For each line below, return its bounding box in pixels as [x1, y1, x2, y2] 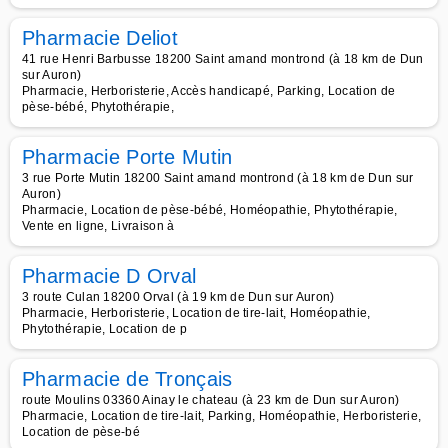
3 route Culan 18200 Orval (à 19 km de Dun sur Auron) [22, 290, 335, 304]
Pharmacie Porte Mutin [22, 146, 233, 168]
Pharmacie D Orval [22, 265, 197, 287]
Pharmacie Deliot [22, 27, 179, 49]
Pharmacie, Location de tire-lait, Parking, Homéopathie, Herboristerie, [22, 409, 422, 423]
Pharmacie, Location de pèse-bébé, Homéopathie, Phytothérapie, [22, 203, 398, 217]
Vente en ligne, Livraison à [22, 219, 175, 233]
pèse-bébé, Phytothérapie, [22, 100, 175, 114]
